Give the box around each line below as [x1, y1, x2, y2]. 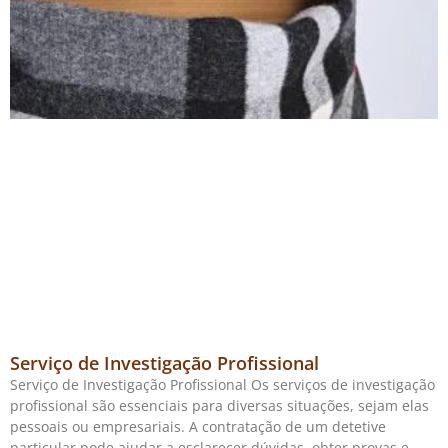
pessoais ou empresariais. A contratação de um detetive [10, 416, 386, 436]
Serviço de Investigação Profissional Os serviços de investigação [10, 374, 435, 394]
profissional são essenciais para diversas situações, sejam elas [10, 395, 429, 415]
